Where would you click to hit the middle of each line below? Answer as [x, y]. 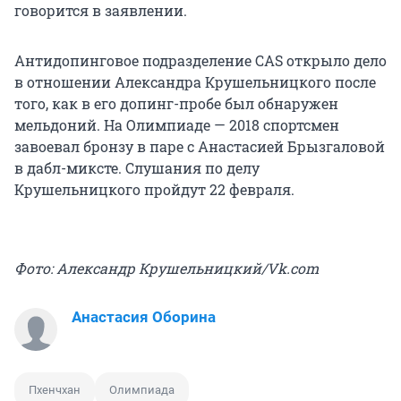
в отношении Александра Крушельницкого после [195, 81]
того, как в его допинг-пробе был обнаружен [176, 103]
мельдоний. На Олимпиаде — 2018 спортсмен [177, 124]
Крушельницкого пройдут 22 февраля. [154, 189]
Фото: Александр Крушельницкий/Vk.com [166, 268]
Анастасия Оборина [144, 316]
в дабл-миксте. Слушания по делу [137, 167]
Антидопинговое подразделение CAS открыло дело [200, 60]
